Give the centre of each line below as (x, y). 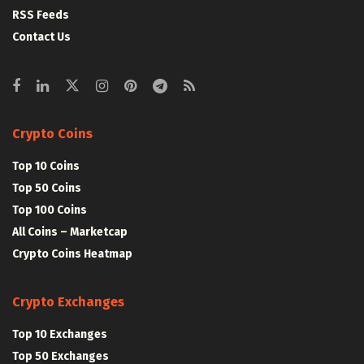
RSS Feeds (41, 15)
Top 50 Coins (47, 188)
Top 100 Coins (50, 210)
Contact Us (41, 37)
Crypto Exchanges (68, 301)
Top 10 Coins (46, 166)
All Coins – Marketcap (70, 232)
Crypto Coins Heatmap (72, 253)
